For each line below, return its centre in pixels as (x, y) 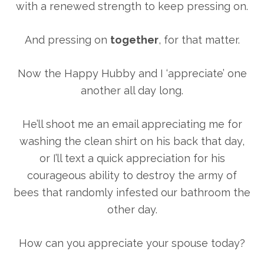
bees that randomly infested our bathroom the (132, 193)
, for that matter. (199, 40)
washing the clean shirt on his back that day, (132, 141)
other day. (132, 210)
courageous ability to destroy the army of (132, 176)
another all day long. (132, 91)
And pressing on (67, 40)
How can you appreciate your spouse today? (132, 243)
